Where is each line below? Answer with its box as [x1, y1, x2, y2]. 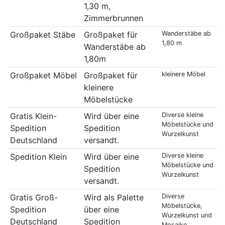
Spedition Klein [10, 151, 67, 162]
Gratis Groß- [10, 192, 58, 202]
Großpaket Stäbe [10, 29, 75, 40]
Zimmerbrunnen [83, 13, 143, 23]
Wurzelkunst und [161, 211, 212, 219]
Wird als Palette [83, 192, 144, 202]
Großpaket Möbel [10, 70, 77, 80]
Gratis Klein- [10, 110, 57, 121]
